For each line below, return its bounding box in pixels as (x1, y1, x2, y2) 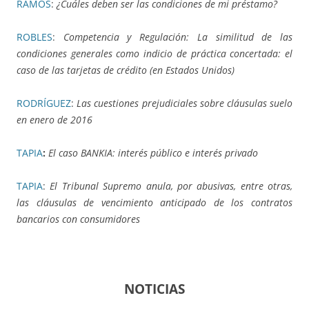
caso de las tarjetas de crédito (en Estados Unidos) (17, 63, 235, 77)
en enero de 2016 (17, 113, 92, 127)
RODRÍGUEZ (17, 97, 71, 110)
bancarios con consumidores (17, 212, 140, 226)
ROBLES (17, 30, 52, 44)
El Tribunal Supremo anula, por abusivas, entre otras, (50, 179, 292, 193)
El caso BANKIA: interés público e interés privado (48, 146, 258, 160)
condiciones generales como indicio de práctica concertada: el (17, 47, 292, 61)
